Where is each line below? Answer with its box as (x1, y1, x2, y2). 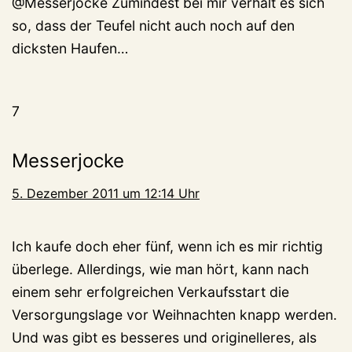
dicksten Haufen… (12, 40, 128, 57)
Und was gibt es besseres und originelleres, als (12, 329, 317, 346)
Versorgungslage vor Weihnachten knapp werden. (12, 306, 337, 324)
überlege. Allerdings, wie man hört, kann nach (12, 261, 309, 278)
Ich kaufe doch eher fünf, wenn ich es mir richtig (12, 238, 323, 255)
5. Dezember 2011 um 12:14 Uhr (12, 185, 200, 202)
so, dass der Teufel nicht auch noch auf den (12, 17, 295, 35)
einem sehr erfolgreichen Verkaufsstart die (12, 284, 289, 301)
